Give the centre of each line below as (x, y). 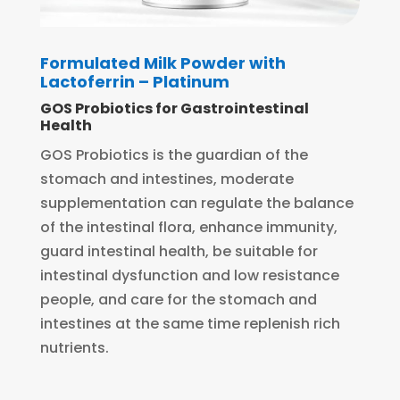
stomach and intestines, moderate (167, 179)
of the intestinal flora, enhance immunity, (188, 227)
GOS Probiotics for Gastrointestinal (174, 108)
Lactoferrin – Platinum (134, 81)
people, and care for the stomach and (178, 299)
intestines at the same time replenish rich (190, 323)
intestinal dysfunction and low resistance (189, 275)
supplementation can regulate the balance (196, 203)
